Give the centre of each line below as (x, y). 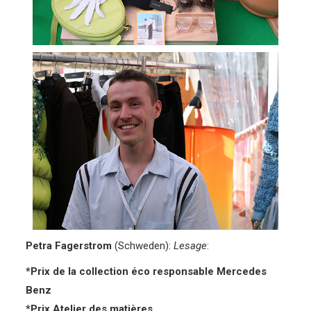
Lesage (191, 246)
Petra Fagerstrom (69, 246)
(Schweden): (143, 246)
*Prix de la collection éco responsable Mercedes (146, 272)
